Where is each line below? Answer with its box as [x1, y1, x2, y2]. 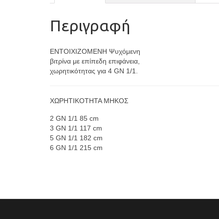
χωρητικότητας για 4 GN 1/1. [50, 66, 138, 75]
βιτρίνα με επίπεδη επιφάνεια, [50, 57, 140, 65]
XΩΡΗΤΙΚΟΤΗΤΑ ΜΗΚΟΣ [50, 96, 129, 105]
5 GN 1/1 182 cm [50, 133, 103, 142]
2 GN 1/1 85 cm [50, 114, 99, 122]
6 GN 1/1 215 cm [50, 143, 103, 152]
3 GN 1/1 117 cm [50, 124, 102, 132]
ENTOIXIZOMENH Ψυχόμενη [50, 47, 140, 55]
